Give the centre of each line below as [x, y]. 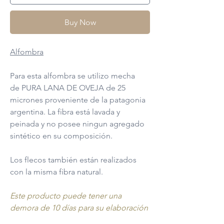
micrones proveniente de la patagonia [78, 100]
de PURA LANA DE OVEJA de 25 [68, 88]
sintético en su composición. [61, 136]
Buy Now [80, 22]
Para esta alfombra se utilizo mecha [72, 76]
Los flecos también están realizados [73, 160]
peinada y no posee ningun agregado [77, 124]
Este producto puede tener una [66, 196]
